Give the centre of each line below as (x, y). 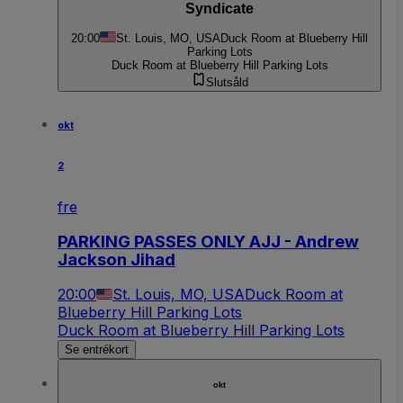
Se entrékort (97, 350)
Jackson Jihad (116, 259)
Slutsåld (227, 83)
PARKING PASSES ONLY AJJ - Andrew (208, 241)
